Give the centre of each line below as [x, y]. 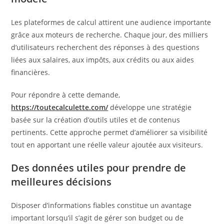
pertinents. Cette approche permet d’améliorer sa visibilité [109, 132]
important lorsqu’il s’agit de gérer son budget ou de [97, 218]
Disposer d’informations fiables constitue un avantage [101, 205]
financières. [31, 72]
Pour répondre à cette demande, [66, 95]
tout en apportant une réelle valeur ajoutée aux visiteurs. [107, 145]
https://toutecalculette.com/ [60, 107]
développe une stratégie [150, 107]
